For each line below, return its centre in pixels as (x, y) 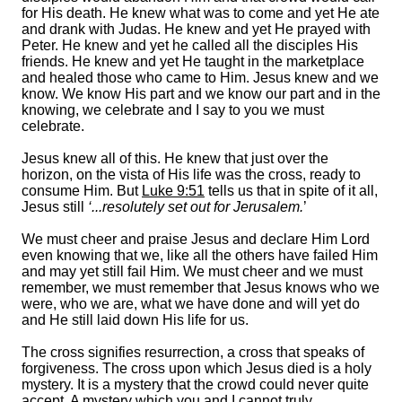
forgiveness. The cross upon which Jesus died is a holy (197, 368)
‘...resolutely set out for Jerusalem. (196, 206)
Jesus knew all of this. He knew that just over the (175, 158)
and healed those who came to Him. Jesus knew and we (200, 77)
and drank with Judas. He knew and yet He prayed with (196, 29)
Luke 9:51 (173, 190)
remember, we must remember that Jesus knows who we (201, 287)
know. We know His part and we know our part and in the (201, 93)
